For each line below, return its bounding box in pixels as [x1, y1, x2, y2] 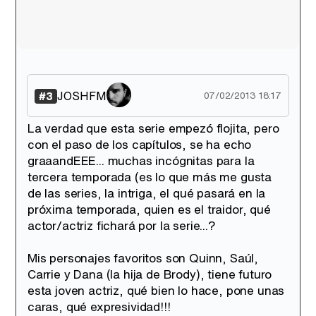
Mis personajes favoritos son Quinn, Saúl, [28, 249, 259, 267]
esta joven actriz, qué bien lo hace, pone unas [28, 281, 285, 299]
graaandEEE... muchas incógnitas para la [28, 152, 255, 169]
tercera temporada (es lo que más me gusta [28, 168, 272, 186]
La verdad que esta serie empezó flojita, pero [28, 119, 279, 137]
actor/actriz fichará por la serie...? [28, 217, 216, 234]
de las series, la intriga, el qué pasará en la [28, 184, 266, 202]
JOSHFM [57, 87, 107, 104]
